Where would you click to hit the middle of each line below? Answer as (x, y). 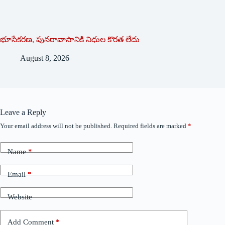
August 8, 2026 (45, 58)
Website (20, 197)
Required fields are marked (151, 126)
